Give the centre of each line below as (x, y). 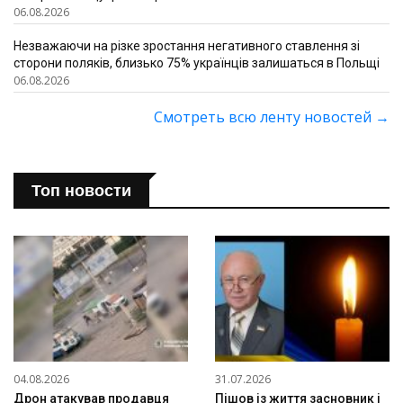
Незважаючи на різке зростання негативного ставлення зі (187, 46)
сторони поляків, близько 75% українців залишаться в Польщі (197, 63)
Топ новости (81, 191)
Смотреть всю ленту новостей (264, 117)
